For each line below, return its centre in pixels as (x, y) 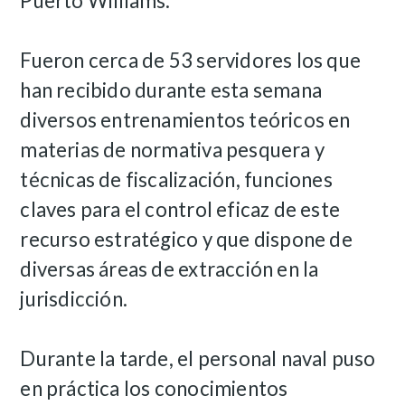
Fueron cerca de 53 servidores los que (191, 61)
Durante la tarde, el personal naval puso (198, 359)
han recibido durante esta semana (171, 90)
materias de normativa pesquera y (173, 150)
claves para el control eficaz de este (180, 210)
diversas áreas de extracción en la (170, 269)
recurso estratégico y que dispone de (186, 240)
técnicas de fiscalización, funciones (176, 180)
